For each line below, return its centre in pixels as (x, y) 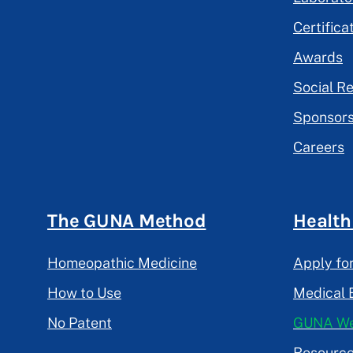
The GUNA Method (127, 221)
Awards (318, 58)
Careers (319, 147)
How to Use (84, 293)
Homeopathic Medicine (122, 263)
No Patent (80, 323)
